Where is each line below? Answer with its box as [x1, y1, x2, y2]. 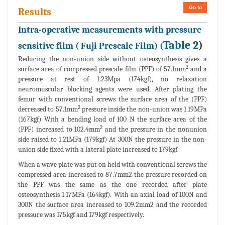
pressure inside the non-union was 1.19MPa [80, 104, 207, 114]
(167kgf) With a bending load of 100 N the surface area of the [18, 115, 207, 124]
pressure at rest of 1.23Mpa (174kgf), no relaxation [18, 74, 207, 83]
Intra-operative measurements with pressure [18, 24, 201, 35]
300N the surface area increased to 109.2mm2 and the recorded [18, 200, 207, 209]
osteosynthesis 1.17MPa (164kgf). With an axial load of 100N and [18, 190, 207, 199]
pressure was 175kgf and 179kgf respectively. [18, 210, 144, 219]
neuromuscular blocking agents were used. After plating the [18, 84, 207, 93]
